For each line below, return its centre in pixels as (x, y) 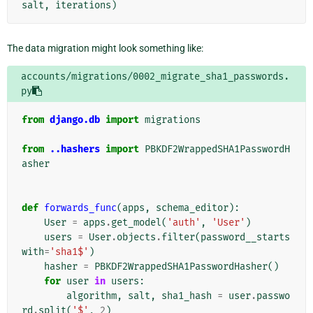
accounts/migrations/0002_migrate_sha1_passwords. (155, 76)
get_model (136, 222)
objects (136, 237)
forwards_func (80, 208)
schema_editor (192, 208)
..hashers (75, 149)
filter (178, 237)
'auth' (184, 222)
